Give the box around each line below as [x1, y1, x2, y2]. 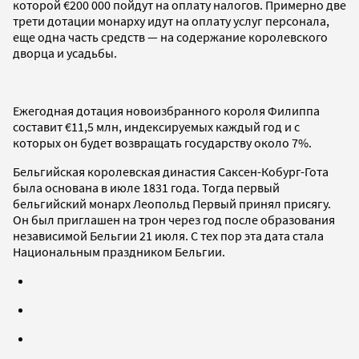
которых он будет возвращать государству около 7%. [13, 134, 312, 151]
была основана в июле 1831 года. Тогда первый [13, 179, 280, 196]
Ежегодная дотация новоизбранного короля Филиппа [13, 102, 320, 119]
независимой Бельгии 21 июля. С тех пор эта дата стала [13, 227, 324, 244]
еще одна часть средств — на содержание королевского [13, 28, 328, 45]
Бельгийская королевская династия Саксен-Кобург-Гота [13, 163, 329, 179]
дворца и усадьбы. [13, 44, 117, 61]
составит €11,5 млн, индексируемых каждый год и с [13, 118, 300, 135]
